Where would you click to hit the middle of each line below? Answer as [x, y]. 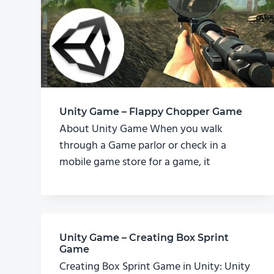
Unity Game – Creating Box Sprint [144, 238]
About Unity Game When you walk [141, 130]
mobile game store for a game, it [135, 163]
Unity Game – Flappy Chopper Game [151, 112]
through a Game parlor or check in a [143, 146]
